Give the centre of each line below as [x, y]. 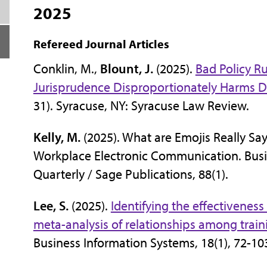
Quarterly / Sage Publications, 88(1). [131, 174]
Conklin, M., [66, 68]
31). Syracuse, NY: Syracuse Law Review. [142, 105]
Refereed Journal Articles [101, 44]
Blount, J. [126, 68]
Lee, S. [51, 205]
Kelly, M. [57, 137]
